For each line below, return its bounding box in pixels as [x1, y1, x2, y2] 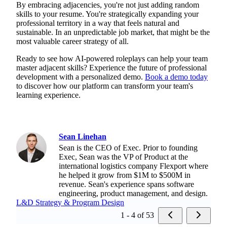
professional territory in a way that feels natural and [16, 18, 179, 27]
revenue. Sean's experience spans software [59, 179, 194, 188]
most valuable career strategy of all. [16, 36, 129, 46]
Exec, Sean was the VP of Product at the [59, 152, 188, 161]
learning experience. [16, 90, 81, 99]
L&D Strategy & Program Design [16, 198, 124, 207]
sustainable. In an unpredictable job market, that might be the [16, 27, 210, 36]
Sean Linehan [59, 132, 106, 141]
